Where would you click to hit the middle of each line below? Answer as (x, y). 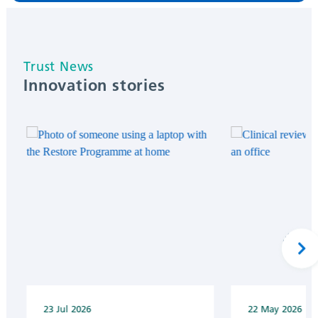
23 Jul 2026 (67, 308)
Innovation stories (94, 86)
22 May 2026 (275, 308)
